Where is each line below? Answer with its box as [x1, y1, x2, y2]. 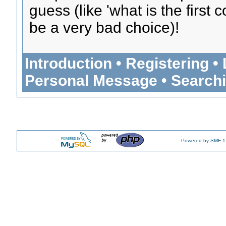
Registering [125, 54, 209, 72]
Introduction [24, 54, 112, 72]
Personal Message [24, 72, 157, 89]
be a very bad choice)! [29, 19, 180, 36]
